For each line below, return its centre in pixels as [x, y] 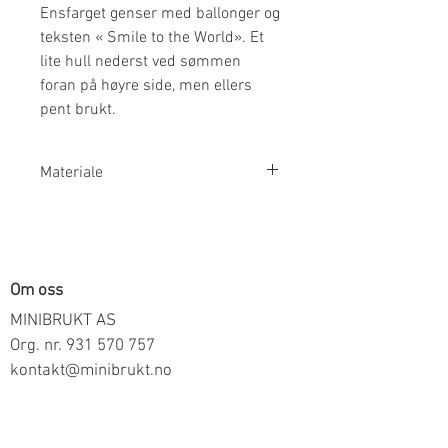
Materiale [71, 172]
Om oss [36, 290]
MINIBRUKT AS [63, 320]
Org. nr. [38, 345]
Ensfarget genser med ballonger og [160, 13]
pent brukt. [78, 109]
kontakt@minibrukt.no [91, 370]
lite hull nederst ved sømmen [140, 61]
